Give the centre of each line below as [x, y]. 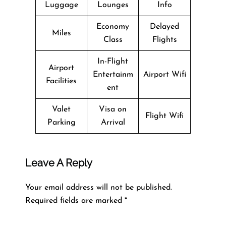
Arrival [113, 122]
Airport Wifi [164, 74]
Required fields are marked [75, 201]
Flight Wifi [164, 116]
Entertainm [113, 74]
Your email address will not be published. [99, 187]
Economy [113, 26]
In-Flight [113, 61]
